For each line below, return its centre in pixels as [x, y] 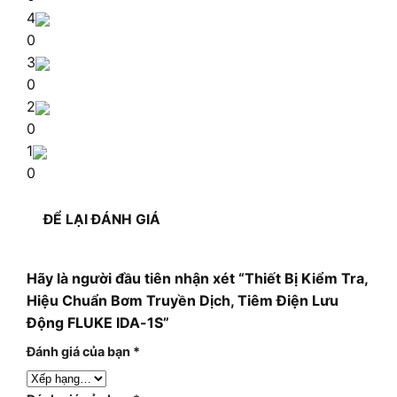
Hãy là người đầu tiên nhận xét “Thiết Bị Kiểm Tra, [197, 278]
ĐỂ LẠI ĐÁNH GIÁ [102, 219]
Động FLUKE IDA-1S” [98, 322]
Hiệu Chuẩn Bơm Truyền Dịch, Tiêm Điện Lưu [183, 300]
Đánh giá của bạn [80, 351]
